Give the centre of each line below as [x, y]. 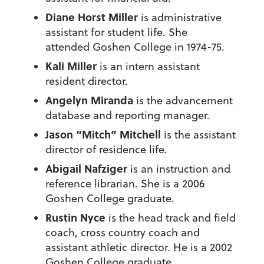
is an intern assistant [149, 67]
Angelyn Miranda [89, 100]
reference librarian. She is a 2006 [125, 184]
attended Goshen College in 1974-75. [135, 47]
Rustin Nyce [75, 218]
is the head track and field [170, 218]
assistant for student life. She [116, 32]
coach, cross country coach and [122, 233]
